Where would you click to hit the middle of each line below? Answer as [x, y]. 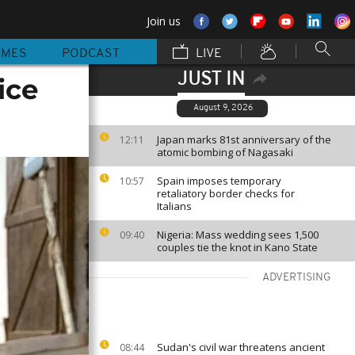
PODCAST [91, 54]
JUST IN [211, 80]
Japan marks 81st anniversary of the [244, 139]
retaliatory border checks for [226, 193]
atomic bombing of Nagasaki [225, 152]
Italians [174, 206]
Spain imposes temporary [219, 181]
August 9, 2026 [223, 108]
